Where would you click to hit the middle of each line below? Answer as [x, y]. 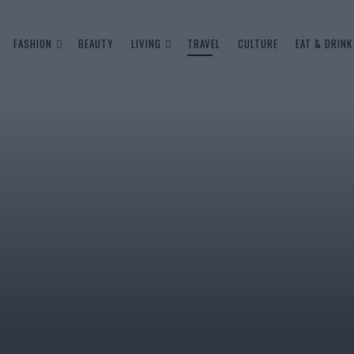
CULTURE [258, 43]
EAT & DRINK [324, 43]
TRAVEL [204, 43]
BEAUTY [96, 43]
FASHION [33, 43]
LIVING [146, 43]
